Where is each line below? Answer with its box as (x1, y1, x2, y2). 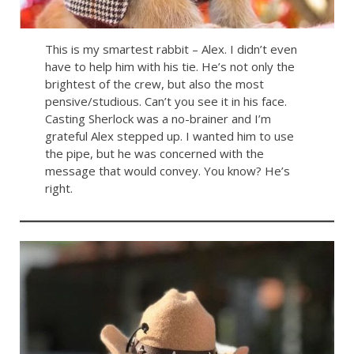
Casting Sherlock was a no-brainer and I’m (44, 111, 271, 127)
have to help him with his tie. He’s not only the (44, 58, 295, 75)
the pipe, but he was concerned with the (44, 145, 264, 162)
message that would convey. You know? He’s (44, 163, 290, 179)
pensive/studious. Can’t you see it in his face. (44, 93, 287, 110)
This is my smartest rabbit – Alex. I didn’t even (44, 41, 297, 58)
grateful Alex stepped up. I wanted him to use (44, 128, 294, 145)
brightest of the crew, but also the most (44, 76, 264, 92)
